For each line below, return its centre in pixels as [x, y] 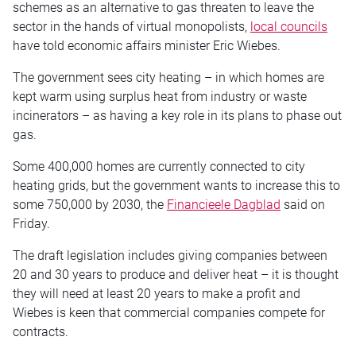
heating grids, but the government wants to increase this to [176, 186]
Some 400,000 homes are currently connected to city [159, 167]
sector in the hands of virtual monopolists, [132, 27]
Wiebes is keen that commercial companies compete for [169, 313]
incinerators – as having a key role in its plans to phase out [177, 116]
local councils [289, 27]
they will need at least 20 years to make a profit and [157, 294]
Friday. [31, 224]
